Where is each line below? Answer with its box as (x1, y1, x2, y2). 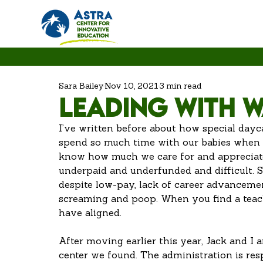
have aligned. (59, 209, 124, 218)
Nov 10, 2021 (104, 82, 159, 91)
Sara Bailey (59, 82, 103, 91)
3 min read (160, 82, 201, 91)
